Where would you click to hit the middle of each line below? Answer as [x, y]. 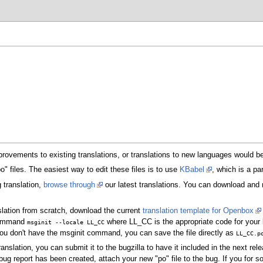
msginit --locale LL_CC [66, 222]
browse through [70, 185]
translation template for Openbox [198, 211]
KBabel [192, 170]
